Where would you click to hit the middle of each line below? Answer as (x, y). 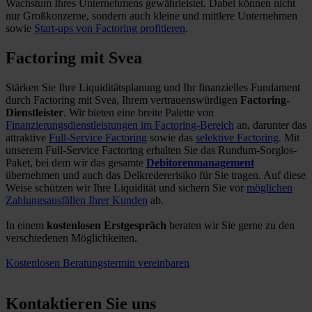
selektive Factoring (237, 137)
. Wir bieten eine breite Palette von (139, 112)
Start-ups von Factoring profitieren (110, 28)
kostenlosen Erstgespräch (107, 225)
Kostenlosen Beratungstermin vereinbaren (97, 263)
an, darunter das (270, 125)
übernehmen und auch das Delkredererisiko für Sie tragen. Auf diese (156, 175)
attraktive (27, 137)
